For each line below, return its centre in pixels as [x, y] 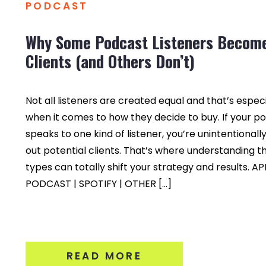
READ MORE [104, 256]
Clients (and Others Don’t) [110, 61]
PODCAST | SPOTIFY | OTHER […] [99, 184]
